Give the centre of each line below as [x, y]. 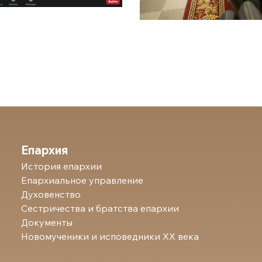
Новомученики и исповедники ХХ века [110, 236]
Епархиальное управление [82, 180]
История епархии [62, 166]
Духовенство [51, 194]
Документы [47, 222]
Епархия [45, 150]
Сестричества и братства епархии [100, 208]
